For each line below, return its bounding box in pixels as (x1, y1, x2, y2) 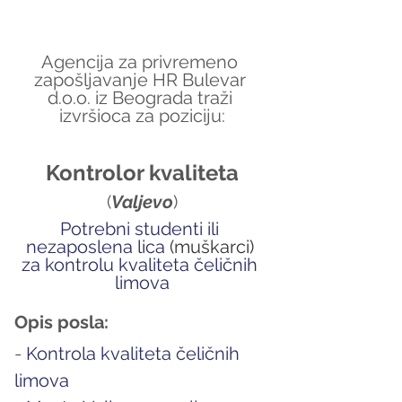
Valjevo (110, 190, 173, 213)
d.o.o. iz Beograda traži (47, 86, 237, 109)
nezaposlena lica (25, 235, 170, 258)
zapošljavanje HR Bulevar (33, 68, 250, 91)
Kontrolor (45, 159, 149, 186)
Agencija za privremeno (41, 50, 242, 73)
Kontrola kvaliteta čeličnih (26, 342, 244, 364)
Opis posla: (14, 310, 109, 333)
